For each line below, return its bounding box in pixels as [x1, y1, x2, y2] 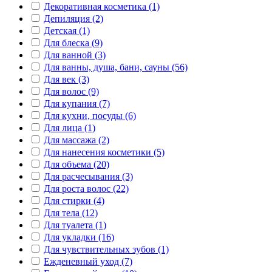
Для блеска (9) [44, 37, 103, 48]
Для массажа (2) [44, 134, 109, 145]
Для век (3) [44, 73, 89, 84]
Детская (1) [44, 25, 90, 36]
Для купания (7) [44, 98, 110, 109]
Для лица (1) [44, 122, 95, 133]
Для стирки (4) [44, 195, 104, 206]
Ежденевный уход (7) [44, 256, 132, 267]
